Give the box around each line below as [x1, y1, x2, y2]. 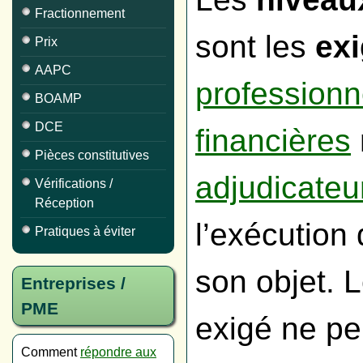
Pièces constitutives [35, 148, 149, 162]
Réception [35, 196, 94, 210]
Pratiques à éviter [35, 224, 135, 238]
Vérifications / [35, 177, 113, 190]
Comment [21, 345, 80, 359]
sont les [195, 29, 315, 65]
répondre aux [80, 345, 156, 359]
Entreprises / [21, 274, 126, 293]
